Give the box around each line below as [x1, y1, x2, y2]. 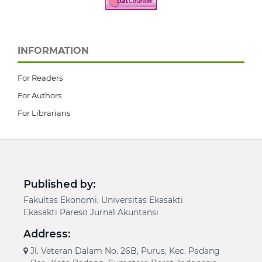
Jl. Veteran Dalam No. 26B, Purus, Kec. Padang [30, 246, 220, 257]
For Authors [18, 91, 61, 101]
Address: [23, 227, 71, 240]
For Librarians [18, 108, 70, 118]
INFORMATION [18, 45, 89, 57]
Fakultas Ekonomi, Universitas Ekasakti [23, 195, 183, 206]
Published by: [23, 178, 96, 191]
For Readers [18, 73, 63, 83]
